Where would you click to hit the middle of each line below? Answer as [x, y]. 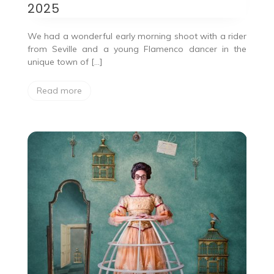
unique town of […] [65, 61]
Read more [59, 90]
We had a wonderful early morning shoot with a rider [137, 36]
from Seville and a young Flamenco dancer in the [137, 49]
